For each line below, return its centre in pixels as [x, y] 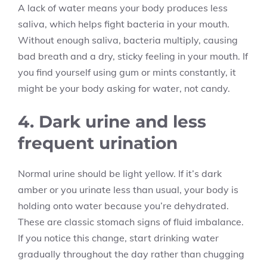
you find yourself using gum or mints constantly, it [127, 72]
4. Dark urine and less [112, 122]
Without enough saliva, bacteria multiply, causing [128, 40]
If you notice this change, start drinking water [118, 238]
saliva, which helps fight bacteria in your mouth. [124, 24]
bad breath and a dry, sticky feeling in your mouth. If [133, 56]
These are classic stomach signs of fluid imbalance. [131, 222]
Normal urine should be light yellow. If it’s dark [120, 173]
